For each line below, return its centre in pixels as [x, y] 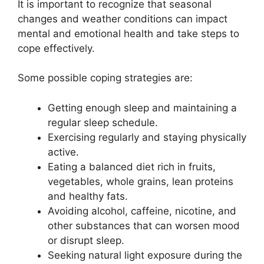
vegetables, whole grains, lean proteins [141, 181]
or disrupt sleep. [86, 240]
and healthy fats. [88, 196]
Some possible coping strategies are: [105, 78]
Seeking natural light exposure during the [145, 255]
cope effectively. [56, 48]
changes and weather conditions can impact [123, 19]
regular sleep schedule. [103, 122]
